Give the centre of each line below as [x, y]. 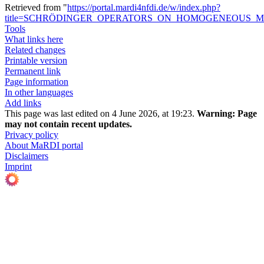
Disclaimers [27, 156]
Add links [23, 103]
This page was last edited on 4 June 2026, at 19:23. [101, 114]
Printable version [36, 61]
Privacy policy [32, 135]
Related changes [35, 50]
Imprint [18, 167]
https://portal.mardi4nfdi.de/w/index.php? [144, 8]
